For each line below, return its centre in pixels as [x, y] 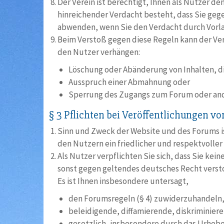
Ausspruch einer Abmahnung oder [129, 82]
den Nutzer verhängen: [99, 52]
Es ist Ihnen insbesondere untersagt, [123, 181]
